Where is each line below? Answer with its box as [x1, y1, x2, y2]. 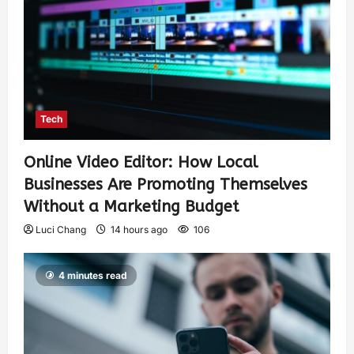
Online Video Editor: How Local [24, 153, 258, 171]
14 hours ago [108, 223, 170, 235]
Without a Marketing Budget [24, 197, 239, 216]
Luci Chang [36, 223, 86, 235]
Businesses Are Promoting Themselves [24, 175, 307, 194]
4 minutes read [58, 269, 127, 281]
